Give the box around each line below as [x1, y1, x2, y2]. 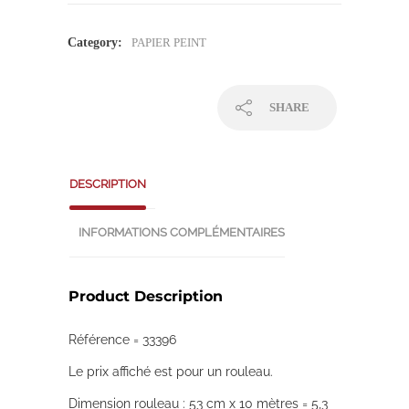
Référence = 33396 [68, 332, 176, 348]
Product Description [68, 288, 223, 306]
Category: [68, 35, 122, 49]
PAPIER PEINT [131, 35, 206, 49]
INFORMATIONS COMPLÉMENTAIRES [79, 225, 285, 239]
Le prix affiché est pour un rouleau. [68, 364, 273, 380]
